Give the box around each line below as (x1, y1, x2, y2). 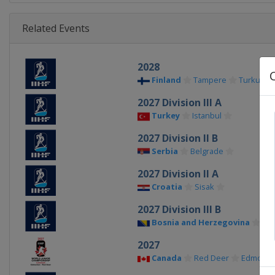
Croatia (151, 181, 182, 192)
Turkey (151, 110, 180, 121)
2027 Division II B (137, 131, 218, 145)
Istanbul (192, 110, 222, 121)
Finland (151, 74, 181, 85)
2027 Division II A (137, 167, 219, 180)
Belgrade (190, 145, 223, 157)
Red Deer (193, 252, 229, 263)
